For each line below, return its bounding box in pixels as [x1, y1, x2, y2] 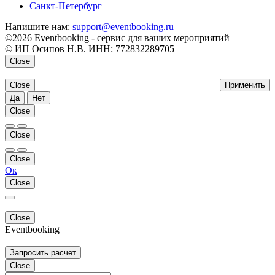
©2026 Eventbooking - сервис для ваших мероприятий [5, 32, 230, 43]
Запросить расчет [10, 247, 76, 257]
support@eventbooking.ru [72, 21, 174, 32]
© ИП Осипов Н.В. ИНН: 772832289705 [5, 43, 174, 54]
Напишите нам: [5, 21, 72, 32]
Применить [225, 80, 265, 90]
